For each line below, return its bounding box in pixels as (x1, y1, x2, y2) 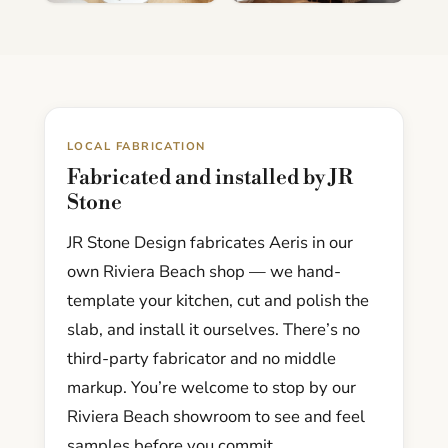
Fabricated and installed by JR (67, 165, 353, 192)
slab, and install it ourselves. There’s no (67, 318, 360, 342)
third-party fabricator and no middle (67, 347, 336, 371)
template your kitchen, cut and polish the (67, 289, 369, 313)
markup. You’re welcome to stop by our (67, 376, 356, 400)
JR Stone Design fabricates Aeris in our (67, 231, 353, 255)
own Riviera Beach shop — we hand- (67, 260, 341, 284)
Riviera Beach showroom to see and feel (67, 405, 365, 429)
